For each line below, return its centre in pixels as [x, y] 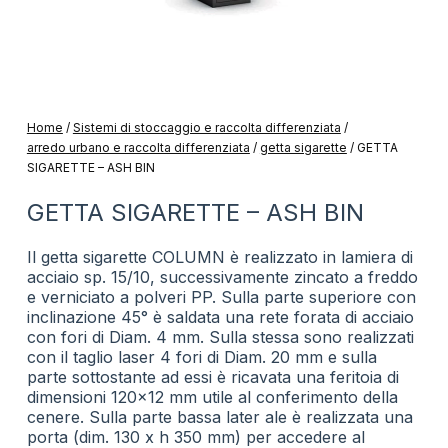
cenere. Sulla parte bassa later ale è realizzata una [219, 417]
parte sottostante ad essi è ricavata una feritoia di [212, 377]
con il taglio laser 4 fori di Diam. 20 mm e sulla [201, 357]
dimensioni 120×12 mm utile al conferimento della [212, 397]
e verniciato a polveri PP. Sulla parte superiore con [221, 297]
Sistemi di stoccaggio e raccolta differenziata [206, 127]
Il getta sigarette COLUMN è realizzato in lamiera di [219, 257]
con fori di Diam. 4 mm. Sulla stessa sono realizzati [220, 337]
